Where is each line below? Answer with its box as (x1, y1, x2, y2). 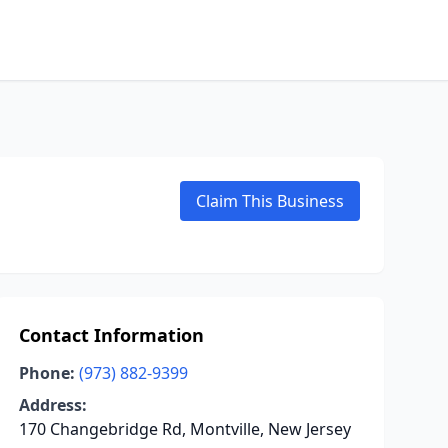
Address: (18, 394, 87, 416)
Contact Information (18, 323, 204, 347)
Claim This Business (196, 190, 344, 212)
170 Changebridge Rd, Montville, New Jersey (18, 418, 351, 440)
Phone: (18, 362, 75, 384)
